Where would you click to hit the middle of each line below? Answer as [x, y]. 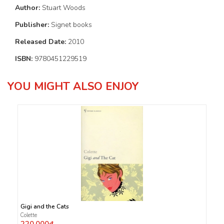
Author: [28, 8]
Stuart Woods [64, 8]
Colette [29, 215]
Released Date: [41, 42]
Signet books [71, 25]
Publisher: [33, 25]
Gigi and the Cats [45, 207]
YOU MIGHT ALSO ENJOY [73, 87]
